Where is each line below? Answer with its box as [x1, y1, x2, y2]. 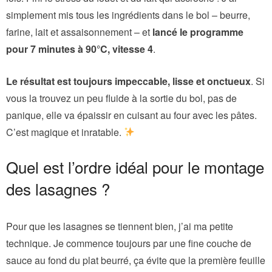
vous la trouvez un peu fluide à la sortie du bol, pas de [6, 90, 237, 105]
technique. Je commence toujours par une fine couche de [6, 236, 251, 250]
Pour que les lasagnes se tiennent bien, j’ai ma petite [6, 219, 233, 233]
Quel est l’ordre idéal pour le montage [6, 155, 264, 178]
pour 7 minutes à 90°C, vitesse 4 [6, 41, 153, 56]
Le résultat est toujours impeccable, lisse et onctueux [6, 73, 251, 88]
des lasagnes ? [6, 177, 110, 200]
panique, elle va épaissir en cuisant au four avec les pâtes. [6, 107, 257, 122]
